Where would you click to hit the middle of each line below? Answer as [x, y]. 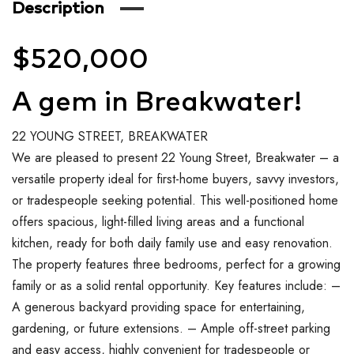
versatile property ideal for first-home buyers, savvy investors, [175, 179]
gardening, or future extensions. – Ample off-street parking [171, 328]
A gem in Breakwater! [157, 102]
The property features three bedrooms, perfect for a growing [176, 264]
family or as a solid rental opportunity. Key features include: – [176, 285]
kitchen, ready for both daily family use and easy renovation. [172, 243]
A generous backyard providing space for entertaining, [158, 307]
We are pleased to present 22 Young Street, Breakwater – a [175, 157]
